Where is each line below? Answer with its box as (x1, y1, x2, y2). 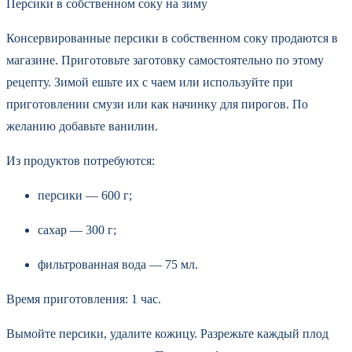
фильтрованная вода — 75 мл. (38, 257, 198, 271)
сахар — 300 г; (38, 222, 116, 236)
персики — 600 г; (38, 188, 132, 202)
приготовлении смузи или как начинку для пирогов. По (6, 97, 308, 111)
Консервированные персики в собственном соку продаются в (6, 31, 338, 45)
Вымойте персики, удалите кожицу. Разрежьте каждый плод (6, 326, 328, 340)
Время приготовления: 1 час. (6, 291, 161, 306)
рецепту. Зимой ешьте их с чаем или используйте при (6, 75, 293, 89)
